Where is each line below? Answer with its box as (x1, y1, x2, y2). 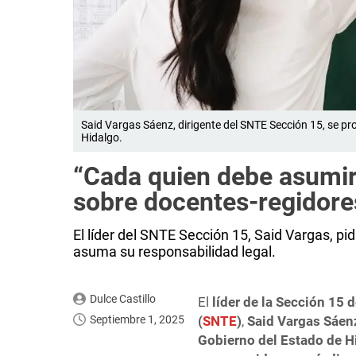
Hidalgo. (81, 131, 122, 145)
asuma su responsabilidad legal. (73, 243, 276, 261)
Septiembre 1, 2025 (90, 313, 184, 327)
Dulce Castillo (89, 292, 156, 306)
